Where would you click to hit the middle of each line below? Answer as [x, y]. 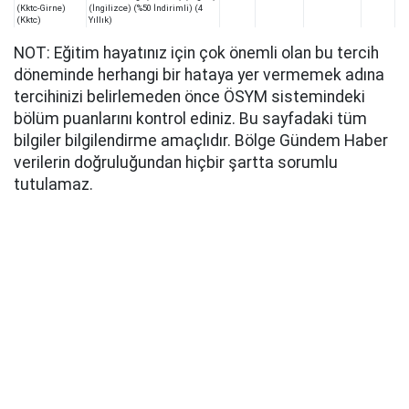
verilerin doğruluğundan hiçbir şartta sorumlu [176, 163]
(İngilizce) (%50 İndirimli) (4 [146, 8]
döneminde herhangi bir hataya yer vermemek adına [199, 75]
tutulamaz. [53, 185]
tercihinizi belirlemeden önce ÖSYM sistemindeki [189, 97]
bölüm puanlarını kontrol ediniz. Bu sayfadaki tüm [190, 119]
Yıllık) [100, 20]
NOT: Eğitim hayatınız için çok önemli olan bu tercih [196, 53]
